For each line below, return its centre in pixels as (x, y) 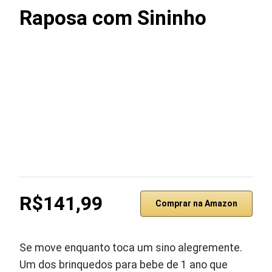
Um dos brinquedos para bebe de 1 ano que (124, 265)
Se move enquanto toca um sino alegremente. (131, 248)
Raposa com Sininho (113, 18)
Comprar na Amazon (196, 203)
